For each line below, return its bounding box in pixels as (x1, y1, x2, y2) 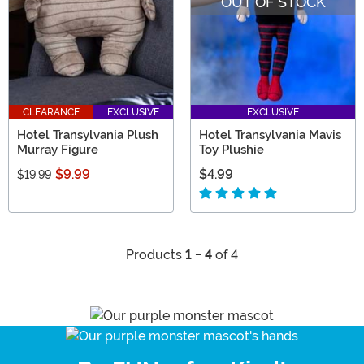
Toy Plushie (199, 142, 264, 158)
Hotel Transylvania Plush (17, 128, 158, 143)
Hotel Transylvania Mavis (199, 128, 341, 143)
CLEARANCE (23, 106, 80, 119)
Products (126, 247, 185, 263)
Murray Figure (17, 142, 98, 158)
